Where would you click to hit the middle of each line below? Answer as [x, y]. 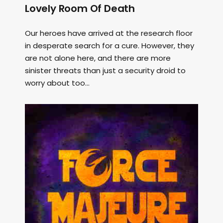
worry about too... [57, 83]
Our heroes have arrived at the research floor [109, 33]
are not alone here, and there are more [98, 58]
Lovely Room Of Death [80, 8]
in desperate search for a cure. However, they [110, 46]
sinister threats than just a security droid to [105, 70]
